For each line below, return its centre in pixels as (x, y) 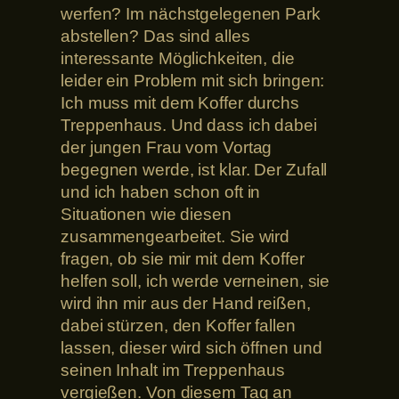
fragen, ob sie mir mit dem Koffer (183, 259)
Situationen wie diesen (146, 215)
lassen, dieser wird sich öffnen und (191, 348)
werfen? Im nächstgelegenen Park (191, 14)
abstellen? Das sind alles (155, 37)
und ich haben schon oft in (161, 192)
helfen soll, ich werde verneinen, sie (195, 281)
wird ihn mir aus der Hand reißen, (186, 304)
